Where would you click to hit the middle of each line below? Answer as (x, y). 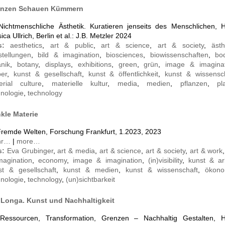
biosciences (125, 55)
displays (58, 65)
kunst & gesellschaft (47, 74)
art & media (76, 151)
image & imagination (107, 160)
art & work (206, 151)
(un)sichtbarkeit (90, 180)
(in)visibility (165, 160)
